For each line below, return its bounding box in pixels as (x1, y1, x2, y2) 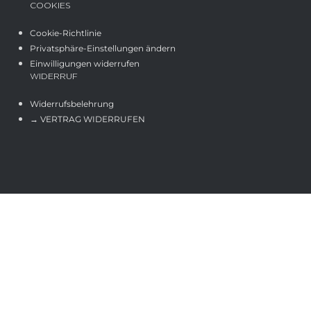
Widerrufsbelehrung (29, 98, 114, 109)
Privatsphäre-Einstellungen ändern (29, 42, 176, 53)
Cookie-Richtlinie (29, 27, 101, 38)
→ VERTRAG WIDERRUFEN (29, 113, 145, 124)
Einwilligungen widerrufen (29, 58, 140, 69)
